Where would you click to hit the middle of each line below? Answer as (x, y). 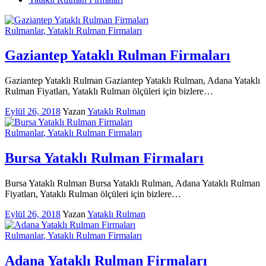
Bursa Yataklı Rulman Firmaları (104, 158)
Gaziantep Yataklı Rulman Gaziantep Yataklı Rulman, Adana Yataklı (132, 81)
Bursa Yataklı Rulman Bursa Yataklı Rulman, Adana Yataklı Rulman (132, 183)
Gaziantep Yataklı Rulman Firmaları (118, 56)
